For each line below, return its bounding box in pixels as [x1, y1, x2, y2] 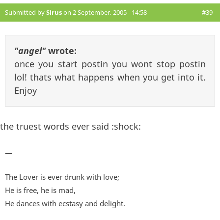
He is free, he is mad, [5, 185, 76, 195]
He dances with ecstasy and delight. [5, 198, 125, 208]
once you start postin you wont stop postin [14, 57, 206, 70]
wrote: [46, 44, 77, 56]
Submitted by [5, 7, 46, 17]
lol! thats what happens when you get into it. [14, 71, 206, 83]
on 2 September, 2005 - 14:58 [62, 7, 147, 17]
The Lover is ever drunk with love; [5, 171, 119, 182]
